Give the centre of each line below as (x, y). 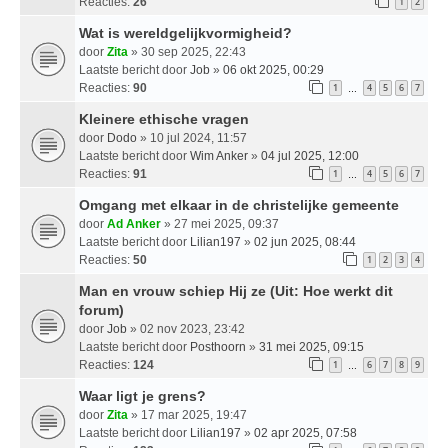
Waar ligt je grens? (142, 395)
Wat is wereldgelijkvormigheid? (185, 32)
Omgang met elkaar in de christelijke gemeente (239, 204)
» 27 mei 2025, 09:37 (220, 223)
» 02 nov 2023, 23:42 (186, 328)
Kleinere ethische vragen (164, 118)
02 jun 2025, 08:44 (305, 241)
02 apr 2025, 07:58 (305, 432)
